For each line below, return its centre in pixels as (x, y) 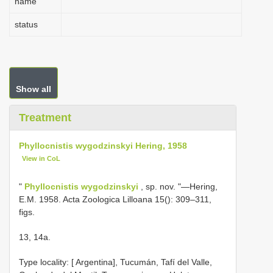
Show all (34, 89)
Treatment (45, 118)
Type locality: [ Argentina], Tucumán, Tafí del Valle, (115, 262)
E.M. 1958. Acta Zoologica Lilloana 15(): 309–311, (115, 199)
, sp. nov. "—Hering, (178, 186)
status (26, 24)
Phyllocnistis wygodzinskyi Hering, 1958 (103, 146)
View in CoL (41, 158)
